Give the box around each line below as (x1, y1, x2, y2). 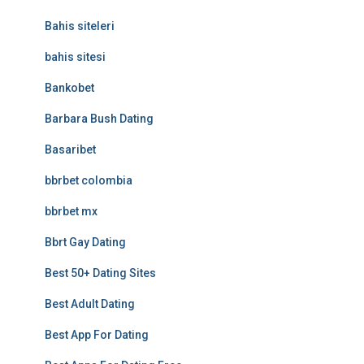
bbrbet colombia (45, 174, 132, 187)
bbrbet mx (45, 205, 97, 218)
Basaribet (45, 143, 96, 156)
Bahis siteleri (45, 19, 115, 32)
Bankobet (45, 81, 94, 94)
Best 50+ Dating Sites (45, 266, 156, 279)
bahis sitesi (45, 50, 106, 63)
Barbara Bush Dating (45, 112, 154, 125)
